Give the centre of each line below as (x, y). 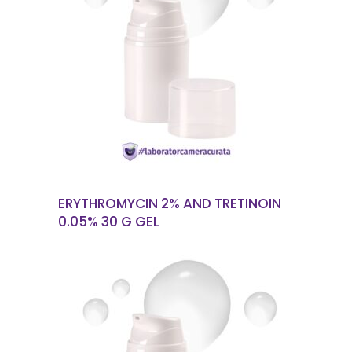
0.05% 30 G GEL (109, 222)
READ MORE (185, 62)
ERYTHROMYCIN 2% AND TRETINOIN (170, 203)
